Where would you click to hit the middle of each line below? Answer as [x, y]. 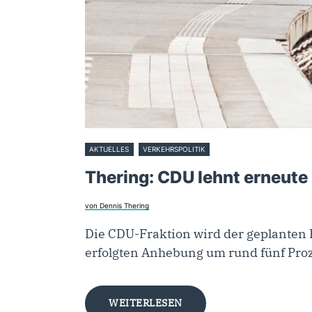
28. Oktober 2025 [243, 150]
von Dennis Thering [117, 205]
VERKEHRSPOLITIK [174, 150]
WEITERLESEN [146, 303]
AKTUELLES [109, 150]
